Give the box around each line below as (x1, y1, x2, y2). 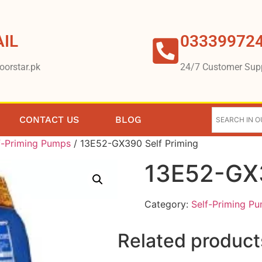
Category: (144, 198, 191, 210)
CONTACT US (19, 113, 80, 125)
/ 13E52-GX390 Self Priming (71, 137, 198, 149)
